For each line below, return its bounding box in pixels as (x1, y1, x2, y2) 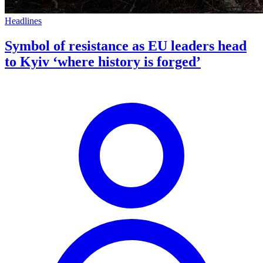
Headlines (5, 16, 42, 26)
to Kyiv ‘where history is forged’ (5, 54, 201, 70)
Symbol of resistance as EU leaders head (5, 38, 247, 54)
